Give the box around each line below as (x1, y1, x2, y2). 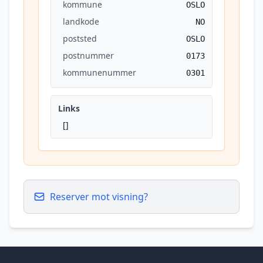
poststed (63, 33, 97, 44)
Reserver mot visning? (50, 190, 148, 203)
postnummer (63, 50, 114, 61)
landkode (63, 16, 99, 27)
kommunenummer (63, 67, 136, 78)
